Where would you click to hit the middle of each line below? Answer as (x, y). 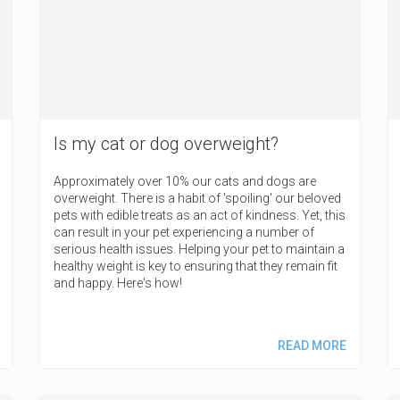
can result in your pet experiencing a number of (184, 232)
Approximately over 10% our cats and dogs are (185, 181)
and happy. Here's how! (118, 283)
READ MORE (312, 345)
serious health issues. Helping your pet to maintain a (199, 249)
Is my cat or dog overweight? (166, 143)
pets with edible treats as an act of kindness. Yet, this (200, 215)
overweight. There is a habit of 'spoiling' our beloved (197, 198)
